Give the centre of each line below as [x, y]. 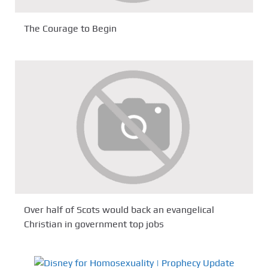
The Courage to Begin [70, 29]
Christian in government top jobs [94, 224]
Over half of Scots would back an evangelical [119, 210]
